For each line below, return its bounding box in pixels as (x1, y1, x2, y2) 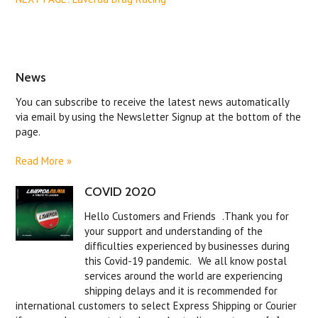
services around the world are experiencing (84, 269, 283, 283)
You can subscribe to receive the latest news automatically (16, 95, 290, 109)
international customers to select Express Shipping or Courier (16, 299, 297, 313)
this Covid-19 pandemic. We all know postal (84, 254, 287, 268)
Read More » (16, 154, 72, 168)
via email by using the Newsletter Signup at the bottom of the (16, 110, 302, 124)
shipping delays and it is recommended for (84, 284, 278, 298)
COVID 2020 (84, 184, 157, 200)
